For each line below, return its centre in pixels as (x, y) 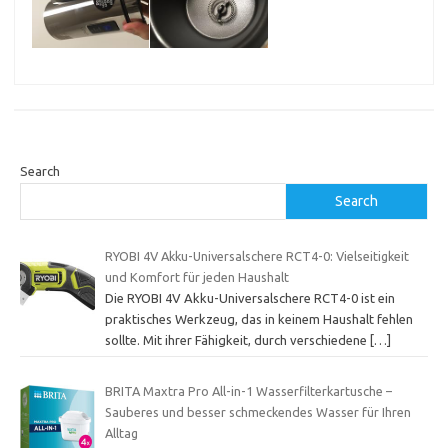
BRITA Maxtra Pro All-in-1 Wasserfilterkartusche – (248, 391)
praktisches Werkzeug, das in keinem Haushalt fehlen (258, 318)
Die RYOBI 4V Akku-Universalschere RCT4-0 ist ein (249, 297)
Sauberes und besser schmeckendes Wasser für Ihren (257, 412)
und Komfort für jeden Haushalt (196, 276)
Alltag (121, 433)
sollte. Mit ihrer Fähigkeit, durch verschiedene (237, 339)
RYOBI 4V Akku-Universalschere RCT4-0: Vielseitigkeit (256, 255)
